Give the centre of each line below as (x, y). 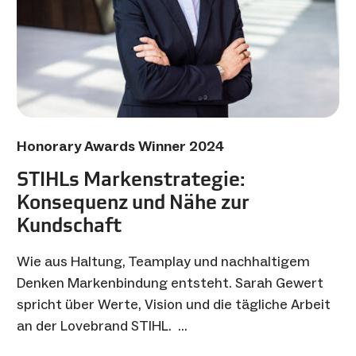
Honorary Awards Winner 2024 (120, 146)
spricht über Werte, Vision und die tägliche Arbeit (174, 304)
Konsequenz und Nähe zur (133, 201)
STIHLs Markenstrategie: (131, 178)
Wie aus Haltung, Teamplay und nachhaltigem (163, 261)
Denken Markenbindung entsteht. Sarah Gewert (170, 282)
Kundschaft (69, 224)
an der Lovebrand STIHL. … (102, 325)
